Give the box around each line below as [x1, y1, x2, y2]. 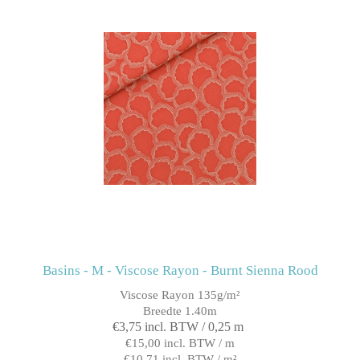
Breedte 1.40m [143, 304, 217, 317]
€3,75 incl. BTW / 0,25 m [112, 319, 243, 333]
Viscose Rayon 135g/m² [120, 288, 240, 301]
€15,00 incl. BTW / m [125, 336, 235, 350]
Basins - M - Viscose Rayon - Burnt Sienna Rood [42, 262, 318, 278]
